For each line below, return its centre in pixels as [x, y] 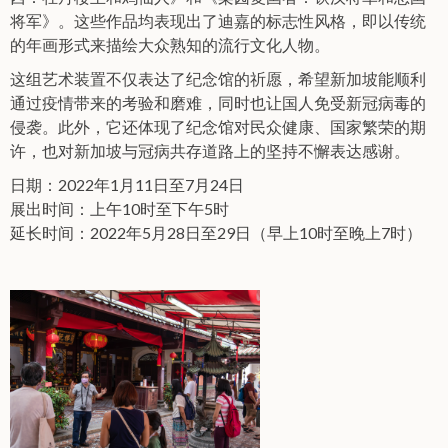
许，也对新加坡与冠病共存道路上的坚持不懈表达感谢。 [213, 150]
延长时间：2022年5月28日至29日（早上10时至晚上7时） [219, 232]
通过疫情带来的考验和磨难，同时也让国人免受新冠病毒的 [218, 102]
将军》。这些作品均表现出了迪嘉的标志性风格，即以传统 [218, 20]
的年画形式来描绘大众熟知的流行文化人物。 [170, 44]
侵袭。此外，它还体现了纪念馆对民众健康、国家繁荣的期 [218, 126]
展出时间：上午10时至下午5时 [119, 208]
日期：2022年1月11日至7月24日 [127, 184]
